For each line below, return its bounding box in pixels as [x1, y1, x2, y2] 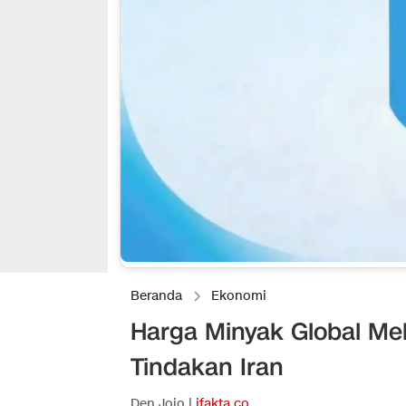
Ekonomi [211, 287, 266, 305]
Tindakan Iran [130, 351, 284, 384]
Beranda [130, 287, 182, 305]
